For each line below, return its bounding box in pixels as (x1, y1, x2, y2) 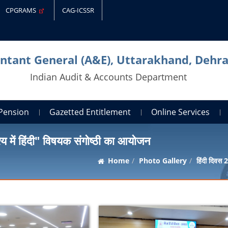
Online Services (151, 106, 210, 118)
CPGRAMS (6, 6, 40, 15)
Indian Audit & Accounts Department (30, 70, 187, 83)
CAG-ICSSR (62, 6, 95, 15)
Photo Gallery (138, 155, 187, 165)
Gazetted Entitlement (49, 106, 131, 118)
